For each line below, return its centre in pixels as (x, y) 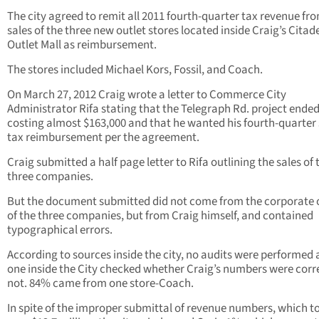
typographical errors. (60, 230)
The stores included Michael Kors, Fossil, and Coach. (135, 70)
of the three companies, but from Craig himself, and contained (160, 216)
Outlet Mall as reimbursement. (82, 45)
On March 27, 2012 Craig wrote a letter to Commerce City (147, 95)
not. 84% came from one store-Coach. (100, 284)
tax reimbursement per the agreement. (103, 138)
